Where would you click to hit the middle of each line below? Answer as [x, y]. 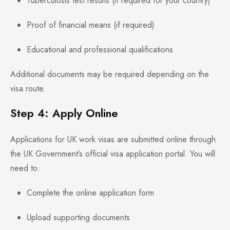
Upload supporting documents [78, 218]
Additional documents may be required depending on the [110, 74]
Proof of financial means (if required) [91, 25]
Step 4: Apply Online [64, 113]
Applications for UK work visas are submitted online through [113, 140]
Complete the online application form [90, 193]
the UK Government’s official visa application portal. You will [113, 154]
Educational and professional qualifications [100, 50]
